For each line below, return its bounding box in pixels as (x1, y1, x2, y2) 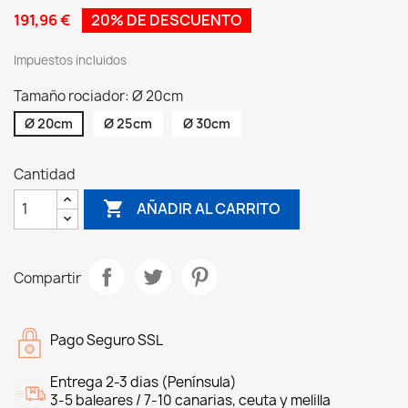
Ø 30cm (183, 114, 230, 132)
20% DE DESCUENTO (91, 9, 242, 30)
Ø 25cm (104, 114, 152, 132)
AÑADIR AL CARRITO (137, 199, 281, 219)
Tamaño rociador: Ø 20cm (14, 86, 183, 106)
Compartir (14, 269, 81, 289)
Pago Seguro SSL (50, 330, 163, 350)
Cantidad (14, 164, 76, 184)
